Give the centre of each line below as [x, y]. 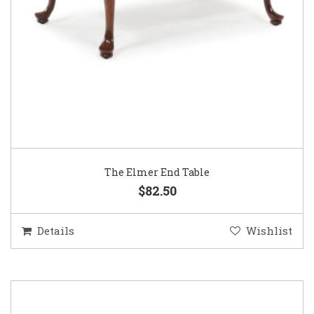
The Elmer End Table [157, 172]
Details [56, 231]
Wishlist [269, 231]
